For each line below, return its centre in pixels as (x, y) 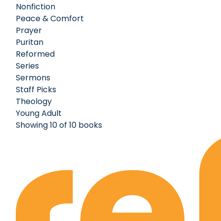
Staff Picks (36, 90)
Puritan (30, 42)
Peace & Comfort (50, 19)
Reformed (35, 54)
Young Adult (39, 113)
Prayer (29, 31)
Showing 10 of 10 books (59, 125)
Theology (34, 102)
